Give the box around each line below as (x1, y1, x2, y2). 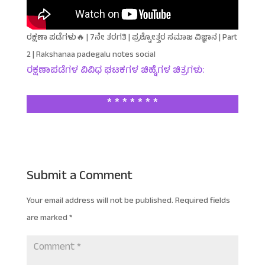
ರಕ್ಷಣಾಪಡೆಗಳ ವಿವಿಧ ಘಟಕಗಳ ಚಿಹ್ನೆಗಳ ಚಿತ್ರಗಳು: (26, 63, 204, 79)
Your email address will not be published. (26, 194, 173, 208)
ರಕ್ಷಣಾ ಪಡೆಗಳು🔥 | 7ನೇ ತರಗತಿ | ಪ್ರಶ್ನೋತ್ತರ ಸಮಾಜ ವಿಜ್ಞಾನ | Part (26, 31, 237, 45)
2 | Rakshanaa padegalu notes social (26, 48, 157, 62)
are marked (26, 211, 69, 225)
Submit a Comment (26, 166, 132, 188)
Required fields (174, 194, 230, 208)
